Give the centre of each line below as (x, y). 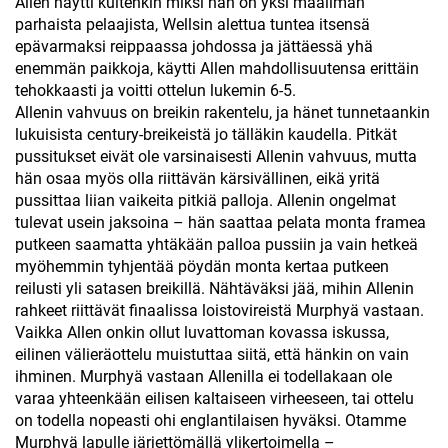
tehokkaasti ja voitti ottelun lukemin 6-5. (155, 90)
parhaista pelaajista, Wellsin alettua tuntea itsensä (192, 24)
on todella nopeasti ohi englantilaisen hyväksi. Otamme (210, 420)
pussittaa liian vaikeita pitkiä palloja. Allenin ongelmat (205, 200)
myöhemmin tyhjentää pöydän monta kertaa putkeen (202, 266)
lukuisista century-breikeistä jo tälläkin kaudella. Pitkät (206, 134)
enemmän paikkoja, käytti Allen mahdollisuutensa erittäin (217, 68)
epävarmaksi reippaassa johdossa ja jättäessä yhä (194, 46)
